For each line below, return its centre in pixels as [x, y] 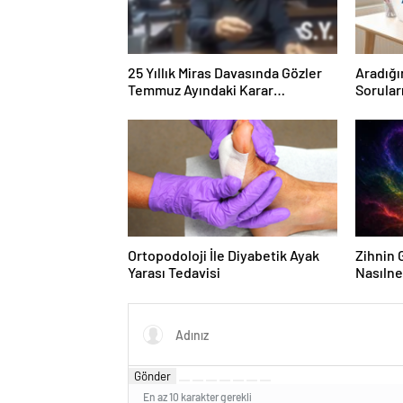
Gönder [152, 376]
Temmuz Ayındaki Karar [201, 90]
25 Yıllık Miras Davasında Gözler [225, 73]
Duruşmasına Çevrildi [195, 107]
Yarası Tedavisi [174, 273]
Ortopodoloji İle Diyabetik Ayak [224, 255]
